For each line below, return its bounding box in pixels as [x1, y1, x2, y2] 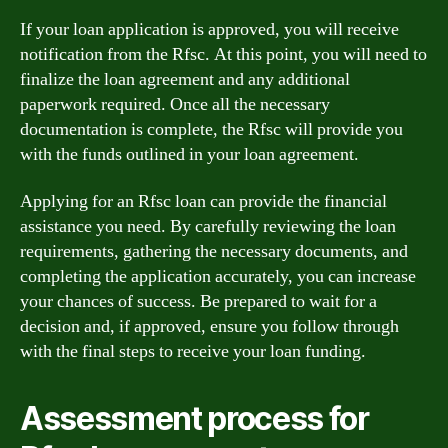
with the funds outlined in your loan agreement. [20, 142, 359, 166]
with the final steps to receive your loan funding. [20, 340, 366, 363]
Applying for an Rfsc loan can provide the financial [20, 190, 387, 213]
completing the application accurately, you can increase [20, 265, 416, 288]
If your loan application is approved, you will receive [20, 17, 399, 41]
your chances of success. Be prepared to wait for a [20, 290, 377, 313]
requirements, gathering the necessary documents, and [20, 240, 408, 263]
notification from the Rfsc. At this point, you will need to [20, 42, 427, 66]
